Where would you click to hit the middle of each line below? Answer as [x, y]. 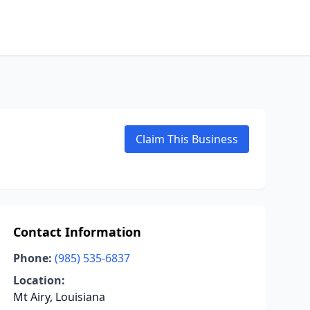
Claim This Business [187, 139]
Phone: [32, 258]
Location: [39, 280]
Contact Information [77, 232]
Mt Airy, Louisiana [59, 297]
